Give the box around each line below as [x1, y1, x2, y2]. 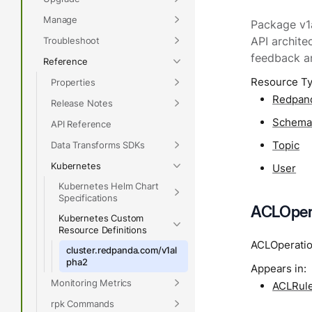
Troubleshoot [43, 34, 100, 46]
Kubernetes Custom [58, 212, 144, 224]
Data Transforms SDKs [51, 139, 145, 150]
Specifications [58, 192, 118, 203]
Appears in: [251, 261, 306, 275]
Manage [43, 13, 78, 25]
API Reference [51, 118, 111, 130]
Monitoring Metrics [51, 276, 132, 288]
